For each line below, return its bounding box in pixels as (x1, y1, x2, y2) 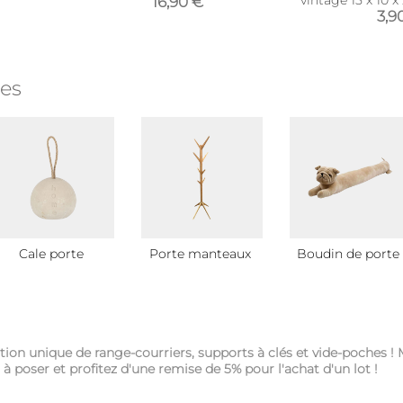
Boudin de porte (297, 246, 399, 262)
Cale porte (19, 246, 84, 262)
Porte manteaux (148, 246, 251, 262)
